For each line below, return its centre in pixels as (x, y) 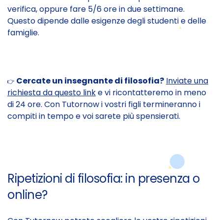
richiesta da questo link (52, 92)
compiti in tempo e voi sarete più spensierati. (94, 116)
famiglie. (23, 32)
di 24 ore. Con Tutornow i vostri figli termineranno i (104, 104)
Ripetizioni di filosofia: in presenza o (104, 178)
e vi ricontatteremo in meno (151, 92)
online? (27, 194)
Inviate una (187, 81)
